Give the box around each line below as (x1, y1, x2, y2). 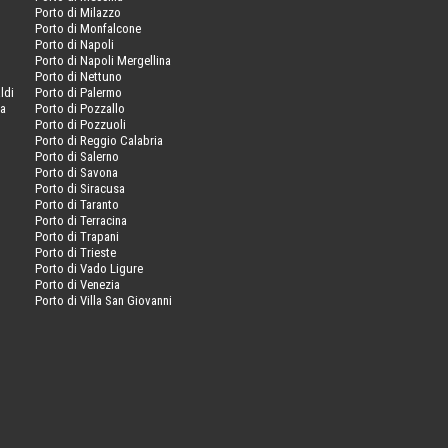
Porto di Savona (34, 164, 118, 180)
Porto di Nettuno (34, 68, 122, 84)
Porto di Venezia (34, 276, 120, 292)
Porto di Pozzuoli (34, 116, 126, 132)
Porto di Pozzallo (34, 100, 125, 116)
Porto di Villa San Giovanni (34, 292, 172, 308)
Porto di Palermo (34, 84, 122, 100)
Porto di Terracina (34, 212, 127, 228)
